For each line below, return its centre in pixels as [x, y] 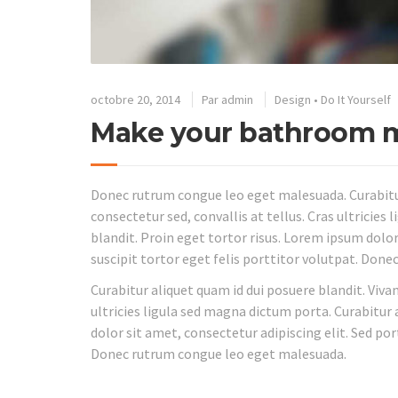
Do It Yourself [356, 100]
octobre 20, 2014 [135, 100]
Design [293, 100]
